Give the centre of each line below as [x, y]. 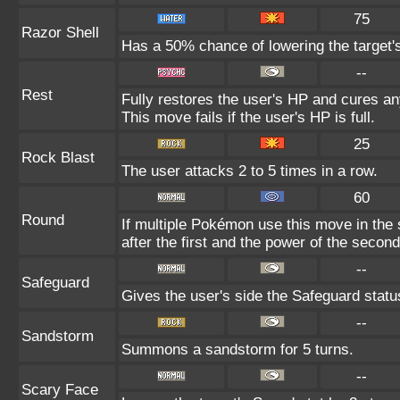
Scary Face [60, 390]
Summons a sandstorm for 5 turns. [237, 350]
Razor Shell [60, 33]
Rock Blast [58, 158]
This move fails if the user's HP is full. [248, 117]
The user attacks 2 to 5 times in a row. [250, 171]
